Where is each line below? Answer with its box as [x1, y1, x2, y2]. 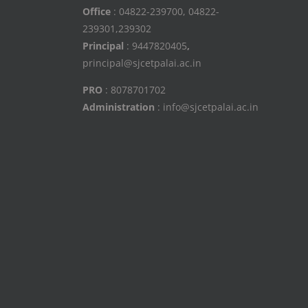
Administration [82, 100, 155, 114]
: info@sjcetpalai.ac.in [154, 100, 258, 114]
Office [82, 5, 111, 19]
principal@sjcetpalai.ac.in [82, 56, 201, 70]
